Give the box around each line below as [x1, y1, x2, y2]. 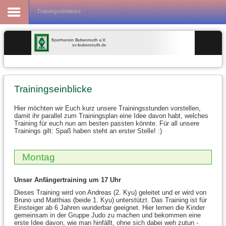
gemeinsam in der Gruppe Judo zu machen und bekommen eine [14, 211, 201, 219]
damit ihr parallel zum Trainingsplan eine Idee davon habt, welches [14, 112, 208, 120]
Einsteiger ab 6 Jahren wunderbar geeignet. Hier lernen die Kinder [14, 204, 205, 212]
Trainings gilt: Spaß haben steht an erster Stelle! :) [14, 127, 164, 135]
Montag [22, 152, 55, 163]
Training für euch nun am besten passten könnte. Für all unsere [14, 120, 199, 128]
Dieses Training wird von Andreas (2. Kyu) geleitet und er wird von [14, 189, 206, 197]
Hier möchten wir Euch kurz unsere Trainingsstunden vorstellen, [14, 104, 201, 112]
